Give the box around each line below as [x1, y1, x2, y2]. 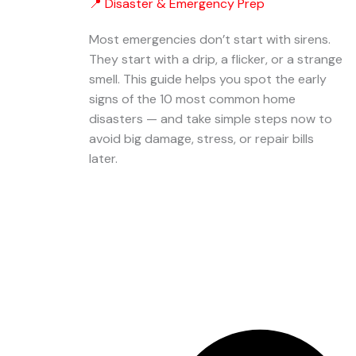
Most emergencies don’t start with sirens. [89, 31, 331, 48]
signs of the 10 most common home [89, 91, 296, 107]
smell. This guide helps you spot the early [89, 71, 327, 87]
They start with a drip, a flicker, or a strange [89, 51, 342, 68]
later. [89, 150, 118, 167]
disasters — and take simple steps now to [89, 110, 332, 127]
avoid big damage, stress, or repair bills [89, 130, 314, 147]
